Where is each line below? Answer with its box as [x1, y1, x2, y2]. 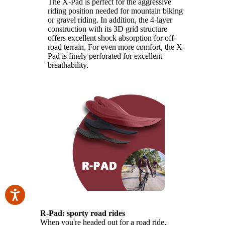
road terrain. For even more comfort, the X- [48, 42, 185, 51]
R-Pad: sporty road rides [40, 208, 125, 217]
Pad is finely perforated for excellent [48, 51, 162, 60]
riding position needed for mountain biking [48, 6, 183, 15]
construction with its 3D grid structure [48, 24, 167, 33]
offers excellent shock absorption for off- [48, 33, 176, 42]
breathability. [48, 60, 88, 69]
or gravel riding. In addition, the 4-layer [48, 15, 172, 24]
